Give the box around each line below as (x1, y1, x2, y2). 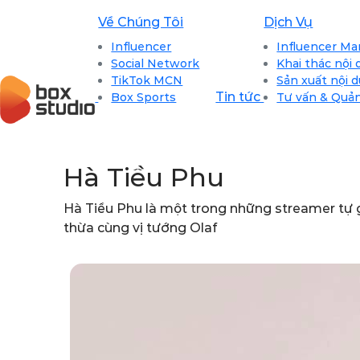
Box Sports (111, 90, 177, 104)
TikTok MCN (111, 73, 183, 88)
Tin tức (215, 89, 264, 104)
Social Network (111, 56, 200, 71)
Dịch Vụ (264, 14, 313, 30)
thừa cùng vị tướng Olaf (63, 219, 218, 235)
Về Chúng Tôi (98, 14, 184, 30)
